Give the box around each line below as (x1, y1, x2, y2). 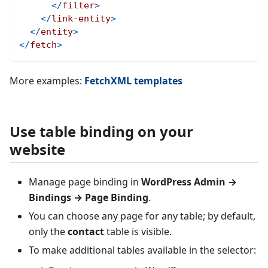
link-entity (51, 13, 111, 24)
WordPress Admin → (141, 175, 237, 189)
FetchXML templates (84, 74, 182, 87)
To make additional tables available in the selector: (29, 243, 256, 257)
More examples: (10, 74, 84, 87)
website (10, 139, 65, 159)
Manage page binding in (29, 175, 141, 189)
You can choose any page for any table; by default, (29, 209, 255, 223)
